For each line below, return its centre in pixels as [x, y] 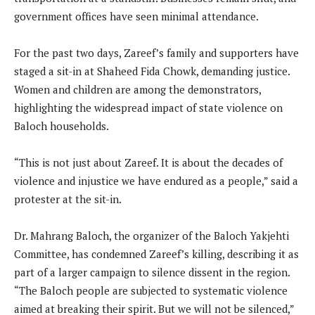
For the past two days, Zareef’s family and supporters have [156, 53]
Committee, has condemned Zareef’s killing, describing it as [156, 254]
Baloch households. [62, 126]
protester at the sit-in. [68, 199]
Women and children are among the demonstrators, [137, 90]
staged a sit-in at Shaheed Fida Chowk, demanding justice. [152, 71]
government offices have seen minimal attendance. [136, 17]
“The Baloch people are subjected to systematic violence [151, 291]
